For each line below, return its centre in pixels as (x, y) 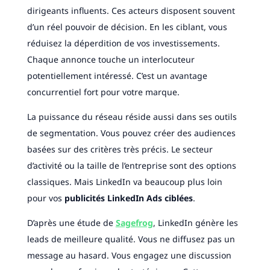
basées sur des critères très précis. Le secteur (120, 149)
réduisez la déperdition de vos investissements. (123, 43)
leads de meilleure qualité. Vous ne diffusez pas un (131, 239)
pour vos (46, 198)
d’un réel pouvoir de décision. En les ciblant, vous (127, 27)
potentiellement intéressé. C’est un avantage (117, 76)
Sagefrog (134, 223)
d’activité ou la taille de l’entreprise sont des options (131, 166)
